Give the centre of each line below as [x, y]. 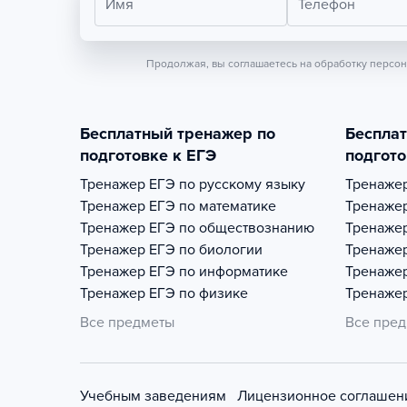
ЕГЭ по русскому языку [227, 184]
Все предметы [127, 323]
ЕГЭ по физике [199, 293]
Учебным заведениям [153, 396]
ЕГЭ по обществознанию [232, 228]
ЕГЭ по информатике [218, 272]
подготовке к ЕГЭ [148, 155]
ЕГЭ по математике [213, 206]
